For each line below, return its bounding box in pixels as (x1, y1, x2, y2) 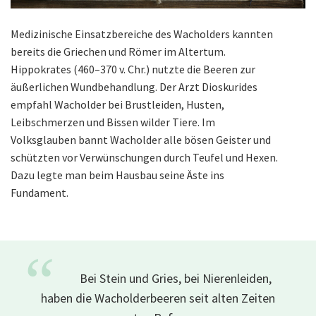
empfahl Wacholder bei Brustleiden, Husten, (11, 97, 224, 112)
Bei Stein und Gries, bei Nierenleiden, (79, 270, 272, 287)
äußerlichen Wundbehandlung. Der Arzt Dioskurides (11, 80, 257, 95)
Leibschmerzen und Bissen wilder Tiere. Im (11, 115, 215, 130)
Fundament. (11, 186, 68, 200)
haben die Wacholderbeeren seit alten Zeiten (40, 290, 275, 307)
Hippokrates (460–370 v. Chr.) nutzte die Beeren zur (11, 62, 255, 77)
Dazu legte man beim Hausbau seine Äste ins (11, 168, 224, 183)
